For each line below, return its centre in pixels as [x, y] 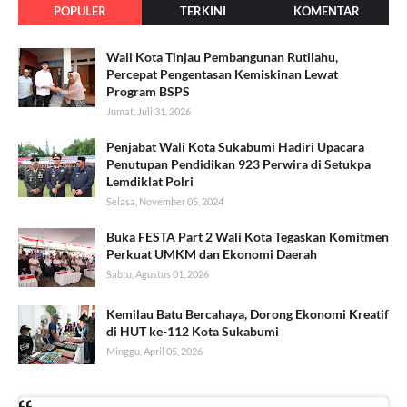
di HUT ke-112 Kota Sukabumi [193, 332]
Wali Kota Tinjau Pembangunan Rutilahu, [222, 57]
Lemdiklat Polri [150, 182]
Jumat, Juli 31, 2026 [149, 112]
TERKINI [203, 11]
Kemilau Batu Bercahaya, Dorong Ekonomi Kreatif [248, 314]
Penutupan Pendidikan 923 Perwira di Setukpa [238, 164]
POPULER [79, 11]
